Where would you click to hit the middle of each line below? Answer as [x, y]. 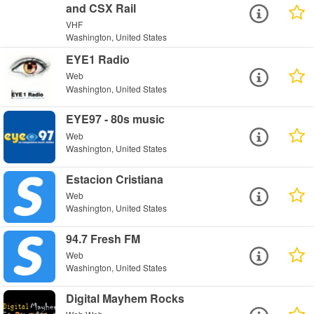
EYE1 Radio [98, 60]
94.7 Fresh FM [103, 238]
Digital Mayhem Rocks [125, 298]
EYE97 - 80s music [116, 119]
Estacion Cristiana [115, 179]
